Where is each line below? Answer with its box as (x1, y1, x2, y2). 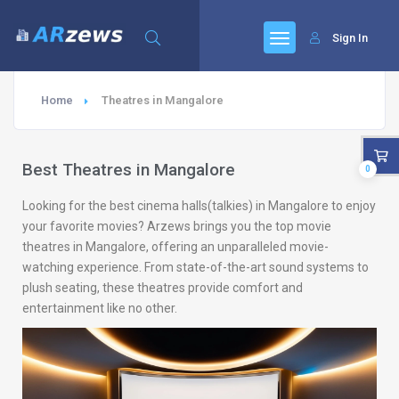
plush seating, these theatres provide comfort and (22, 281, 303, 295)
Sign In (332, 31, 368, 45)
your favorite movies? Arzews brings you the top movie (22, 219, 331, 233)
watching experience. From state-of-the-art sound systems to (22, 260, 369, 274)
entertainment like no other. (22, 301, 177, 315)
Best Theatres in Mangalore (22, 159, 235, 180)
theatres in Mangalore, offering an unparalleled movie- (22, 240, 329, 254)
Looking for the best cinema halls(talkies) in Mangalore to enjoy (22, 199, 376, 213)
